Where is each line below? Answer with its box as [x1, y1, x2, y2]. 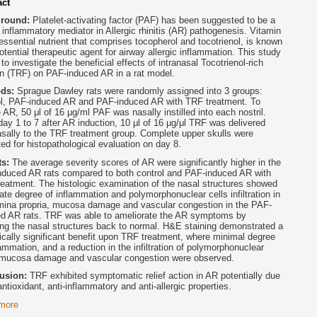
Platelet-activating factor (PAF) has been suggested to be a [33, 15, 275, 26]
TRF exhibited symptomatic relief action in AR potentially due [30, 270, 280, 282]
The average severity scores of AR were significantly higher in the [12, 156, 281, 168]
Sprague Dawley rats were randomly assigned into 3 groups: [17, 86, 263, 97]
